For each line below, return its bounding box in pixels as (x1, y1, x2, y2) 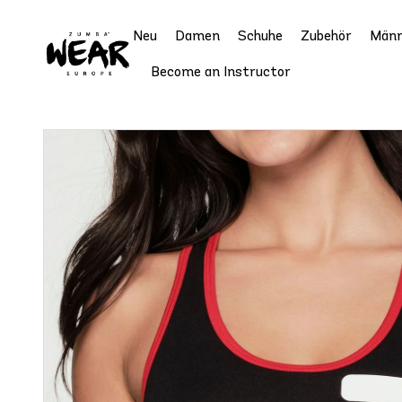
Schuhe (238, 27, 283, 44)
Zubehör (301, 27, 352, 44)
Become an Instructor (151, 63, 291, 80)
